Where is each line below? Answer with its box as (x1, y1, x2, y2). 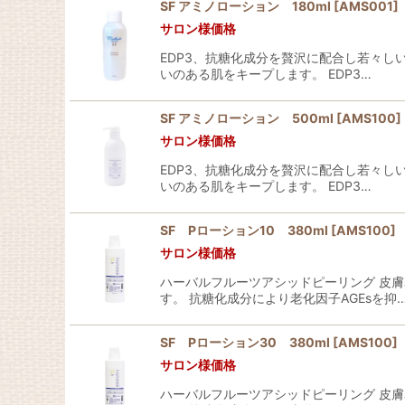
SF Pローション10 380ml (160, 222, 328, 238)
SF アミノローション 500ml (160, 110, 334, 126)
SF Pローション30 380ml (160, 334, 330, 350)
